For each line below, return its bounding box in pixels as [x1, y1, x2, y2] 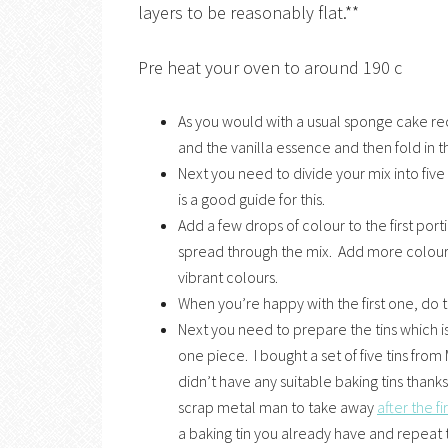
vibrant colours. [178, 267, 278, 287]
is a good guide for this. [178, 189, 325, 209]
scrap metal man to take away [178, 397, 377, 417]
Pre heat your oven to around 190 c [138, 56, 402, 79]
